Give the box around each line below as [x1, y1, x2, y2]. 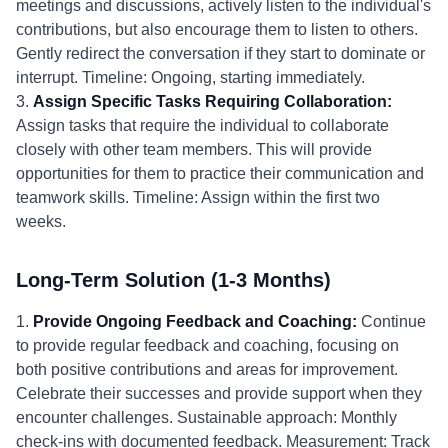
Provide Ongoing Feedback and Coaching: [33, 313, 357, 330]
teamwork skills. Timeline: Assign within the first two [16, 189, 380, 206]
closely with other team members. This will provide [16, 141, 372, 158]
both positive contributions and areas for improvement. [16, 361, 398, 378]
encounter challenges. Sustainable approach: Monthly [16, 409, 397, 426]
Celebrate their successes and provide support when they [16, 385, 422, 402]
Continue [357, 313, 426, 330]
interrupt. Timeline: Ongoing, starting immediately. [16, 69, 365, 86]
